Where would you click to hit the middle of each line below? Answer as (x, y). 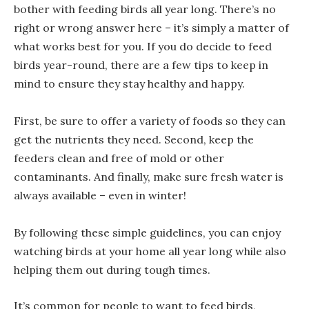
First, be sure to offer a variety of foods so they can (150, 121)
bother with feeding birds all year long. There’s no (145, 9)
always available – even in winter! (100, 196)
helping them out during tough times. (112, 270)
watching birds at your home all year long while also (150, 251)
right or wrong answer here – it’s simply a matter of (151, 28)
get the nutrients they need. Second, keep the (134, 140)
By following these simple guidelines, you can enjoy (147, 233)
